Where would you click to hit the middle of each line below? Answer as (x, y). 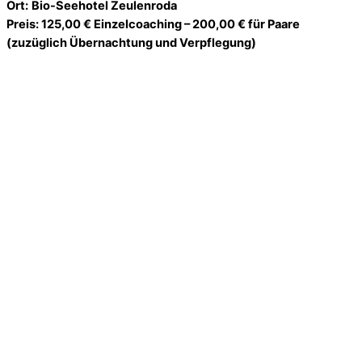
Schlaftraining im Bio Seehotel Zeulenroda (149, 256)
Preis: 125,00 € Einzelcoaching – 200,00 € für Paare (153, 24)
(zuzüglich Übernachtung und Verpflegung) (131, 42)
